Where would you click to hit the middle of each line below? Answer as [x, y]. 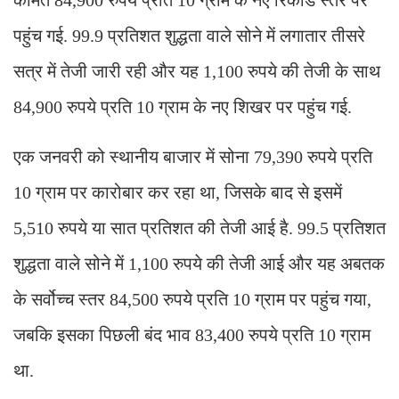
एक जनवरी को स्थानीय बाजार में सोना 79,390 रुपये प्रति [193, 156]
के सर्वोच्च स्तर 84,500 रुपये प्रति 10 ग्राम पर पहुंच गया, [192, 299]
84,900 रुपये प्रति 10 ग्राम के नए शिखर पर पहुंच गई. [183, 106]
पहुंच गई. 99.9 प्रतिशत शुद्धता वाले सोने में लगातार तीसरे [189, 35]
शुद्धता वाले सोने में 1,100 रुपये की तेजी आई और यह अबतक [199, 263]
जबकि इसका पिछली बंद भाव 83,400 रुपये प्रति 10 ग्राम [192, 334]
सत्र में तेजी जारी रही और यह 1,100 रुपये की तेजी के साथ [197, 71]
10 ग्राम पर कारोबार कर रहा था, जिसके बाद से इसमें [178, 192]
